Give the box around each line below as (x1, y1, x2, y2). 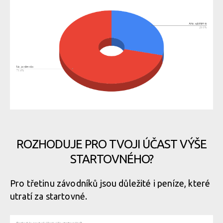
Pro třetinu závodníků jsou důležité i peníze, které (10, 178, 211, 188)
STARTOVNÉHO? (70, 152, 153, 166)
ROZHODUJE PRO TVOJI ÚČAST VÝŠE (16, 137, 207, 151)
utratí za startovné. (10, 191, 88, 201)
